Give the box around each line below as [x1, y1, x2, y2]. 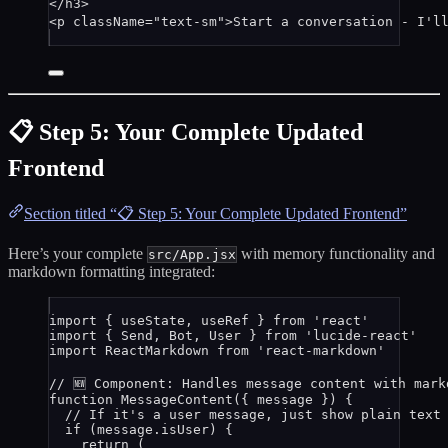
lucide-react [313, 328, 409, 344]
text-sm [161, 13, 217, 29]
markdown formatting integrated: [8, 263, 215, 281]
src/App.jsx [148, 247, 236, 263]
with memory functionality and [237, 245, 435, 263]
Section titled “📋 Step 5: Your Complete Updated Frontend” [24, 205, 407, 223]
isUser [161, 422, 209, 438]
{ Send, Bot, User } [97, 328, 265, 344]
